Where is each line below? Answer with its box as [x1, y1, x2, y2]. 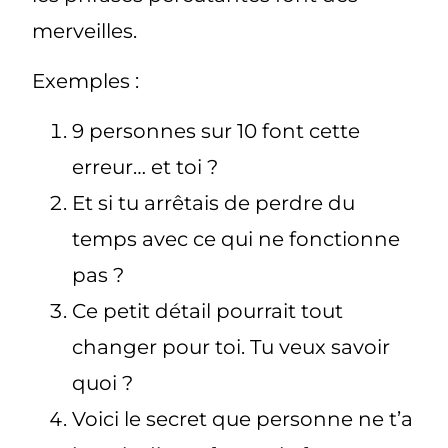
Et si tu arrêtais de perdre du [72, 191, 356, 216]
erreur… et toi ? [72, 155, 219, 180]
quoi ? [72, 371, 134, 396]
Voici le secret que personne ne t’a [72, 407, 414, 432]
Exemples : [32, 69, 140, 94]
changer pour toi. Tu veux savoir [72, 335, 391, 360]
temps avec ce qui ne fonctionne [72, 227, 401, 252]
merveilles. [32, 18, 138, 43]
